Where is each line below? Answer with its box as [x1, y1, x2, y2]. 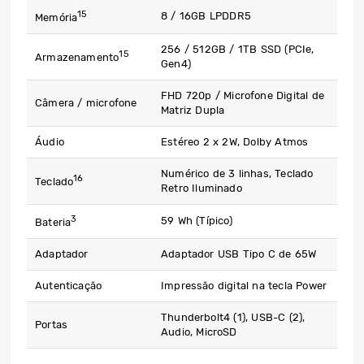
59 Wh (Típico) [161, 214, 232, 227]
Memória [35, 11, 78, 24]
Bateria [35, 216, 71, 229]
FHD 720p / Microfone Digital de [161, 89, 324, 102]
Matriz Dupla [161, 104, 225, 117]
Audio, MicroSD [161, 326, 237, 339]
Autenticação [35, 279, 102, 292]
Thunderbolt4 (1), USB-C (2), [161, 311, 305, 324]
